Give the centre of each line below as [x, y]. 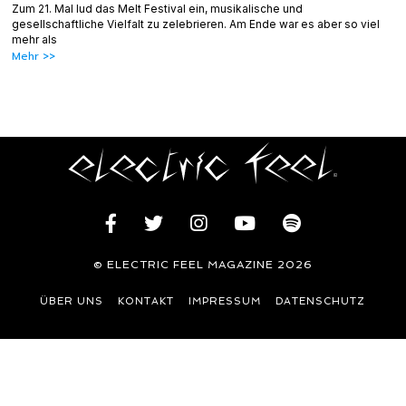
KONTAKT [146, 302]
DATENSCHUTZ [321, 302]
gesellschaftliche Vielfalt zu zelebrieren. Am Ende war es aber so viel [196, 24]
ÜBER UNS [72, 302]
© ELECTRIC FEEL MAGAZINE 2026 [203, 265]
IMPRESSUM [225, 302]
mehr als [35, 39]
